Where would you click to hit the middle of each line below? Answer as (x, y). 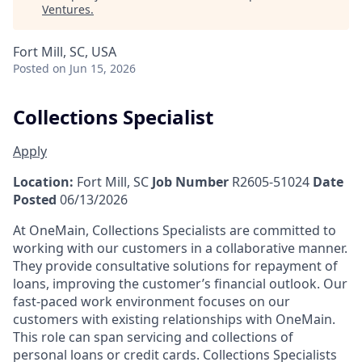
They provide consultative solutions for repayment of (175, 265)
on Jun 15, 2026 (94, 68)
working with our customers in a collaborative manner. (180, 248)
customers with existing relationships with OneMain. (174, 319)
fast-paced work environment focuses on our (152, 301)
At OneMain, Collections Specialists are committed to (175, 230)
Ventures (66, 9)
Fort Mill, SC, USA (65, 52)
